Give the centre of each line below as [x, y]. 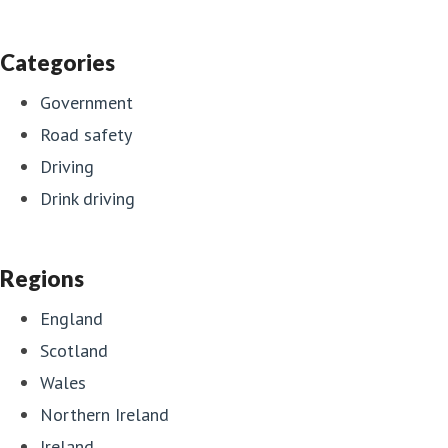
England [71, 318]
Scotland [74, 350]
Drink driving [87, 198]
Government [86, 102]
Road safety [86, 134]
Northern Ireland [104, 414]
